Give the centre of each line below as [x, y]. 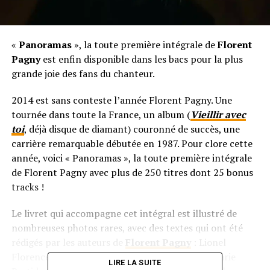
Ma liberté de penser [100, 256]
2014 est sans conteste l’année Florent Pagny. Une [121, 100]
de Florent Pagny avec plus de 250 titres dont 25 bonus [132, 172]
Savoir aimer [176, 256]
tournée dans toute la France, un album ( [101, 114]
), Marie [219, 256]
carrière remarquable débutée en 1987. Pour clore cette [132, 143]
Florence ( [33, 256]
